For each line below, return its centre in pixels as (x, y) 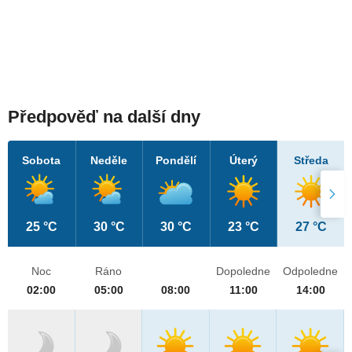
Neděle (109, 161)
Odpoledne (311, 271)
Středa (311, 161)
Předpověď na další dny (104, 117)
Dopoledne (244, 271)
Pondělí (176, 161)
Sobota (42, 161)
